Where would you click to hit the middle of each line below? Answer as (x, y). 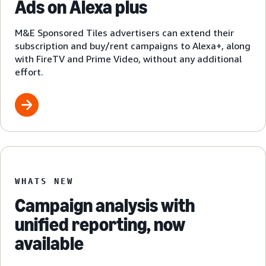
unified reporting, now (100, 225)
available (49, 244)
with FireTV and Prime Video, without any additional (128, 59)
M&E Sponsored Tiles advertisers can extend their (124, 33)
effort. (29, 72)
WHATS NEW (44, 181)
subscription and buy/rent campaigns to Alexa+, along (133, 46)
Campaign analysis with (105, 206)
